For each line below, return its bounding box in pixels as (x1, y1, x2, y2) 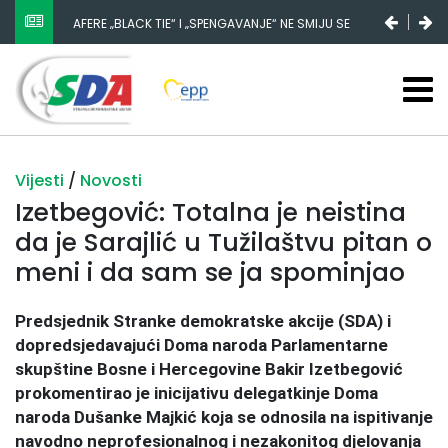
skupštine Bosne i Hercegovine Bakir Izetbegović (15, 358, 403, 379)
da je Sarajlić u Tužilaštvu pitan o (15, 224, 432, 260)
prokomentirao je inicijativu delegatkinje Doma (15, 382, 378, 403)
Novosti (80, 168, 142, 192)
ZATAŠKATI (73, 32, 135, 50)
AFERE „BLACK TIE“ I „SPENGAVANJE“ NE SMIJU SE (73, 14, 350, 32)
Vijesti (15, 168, 68, 192)
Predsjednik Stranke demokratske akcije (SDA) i (15, 310, 391, 331)
